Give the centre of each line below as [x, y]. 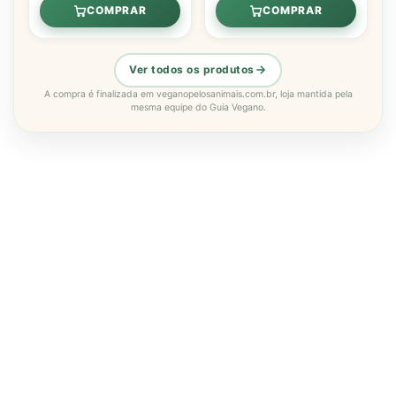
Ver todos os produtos [192, 70]
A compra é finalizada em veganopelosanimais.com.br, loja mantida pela [198, 94]
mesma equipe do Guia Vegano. [198, 107]
